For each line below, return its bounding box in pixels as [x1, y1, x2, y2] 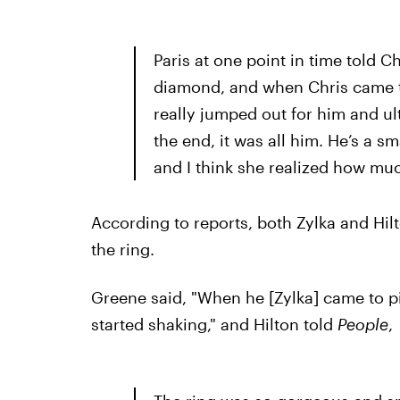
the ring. [90, 239, 154, 259]
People [337, 314, 388, 334]
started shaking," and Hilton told [90, 314, 337, 334]
